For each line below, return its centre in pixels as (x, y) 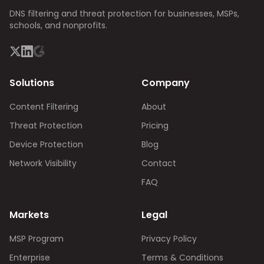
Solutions (32, 83)
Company (166, 83)
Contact (159, 163)
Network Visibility (43, 163)
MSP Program (37, 239)
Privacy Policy (169, 239)
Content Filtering (44, 107)
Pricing (155, 126)
